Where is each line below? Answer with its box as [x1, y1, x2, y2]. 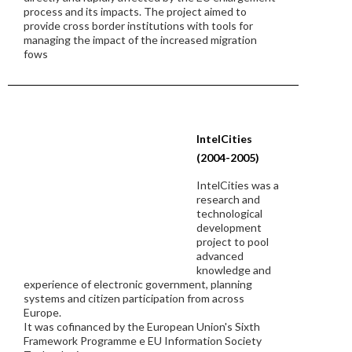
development [196, 221, 262, 234]
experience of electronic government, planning [24, 277, 252, 291]
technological [196, 207, 262, 220]
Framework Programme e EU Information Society [24, 334, 262, 347]
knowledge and [196, 263, 271, 277]
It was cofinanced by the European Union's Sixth [24, 320, 260, 333]
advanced [196, 249, 244, 262]
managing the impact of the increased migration [24, 33, 257, 46]
